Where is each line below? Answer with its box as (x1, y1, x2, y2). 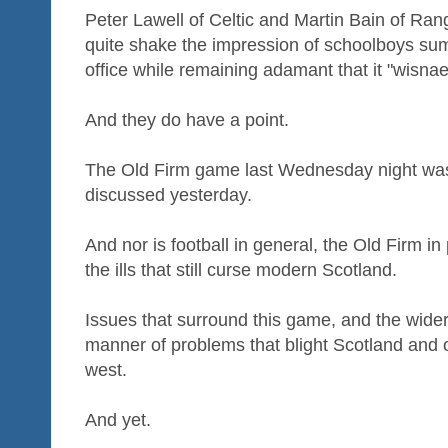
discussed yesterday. (85, 184, 252, 205)
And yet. (85, 409, 151, 430)
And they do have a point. (85, 109, 289, 130)
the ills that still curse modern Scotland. (85, 259, 397, 280)
